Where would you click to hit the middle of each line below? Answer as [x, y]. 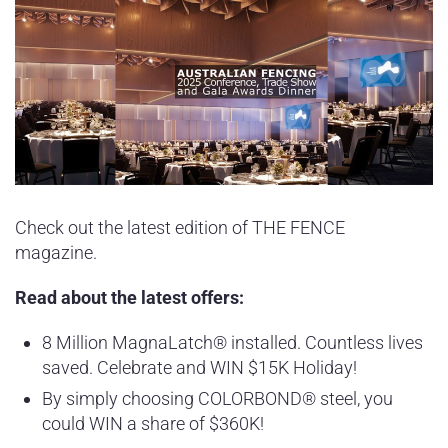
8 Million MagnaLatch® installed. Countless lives [232, 342]
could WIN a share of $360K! [153, 423]
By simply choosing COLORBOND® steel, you [217, 398]
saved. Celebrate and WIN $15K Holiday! [199, 367]
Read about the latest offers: [129, 297]
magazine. [58, 252]
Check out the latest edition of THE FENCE [180, 227]
